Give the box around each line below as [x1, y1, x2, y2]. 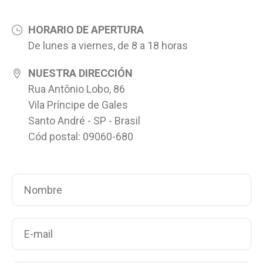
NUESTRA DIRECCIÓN [28, 67, 133, 80]
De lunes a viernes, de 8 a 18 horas [28, 39, 188, 52]
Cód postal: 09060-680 [28, 130, 133, 143]
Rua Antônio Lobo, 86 [28, 83, 125, 96]
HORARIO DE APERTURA [28, 23, 144, 36]
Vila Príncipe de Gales [28, 99, 128, 112]
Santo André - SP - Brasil [28, 114, 140, 127]
